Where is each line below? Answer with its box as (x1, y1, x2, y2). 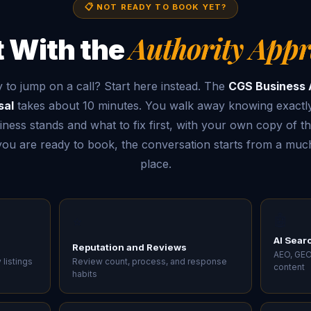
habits (72, 268, 97, 279)
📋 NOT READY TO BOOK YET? (84, 1, 227, 12)
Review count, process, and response (72, 255, 227, 267)
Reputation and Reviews (72, 241, 187, 253)
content (274, 261, 305, 272)
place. (140, 156, 171, 171)
